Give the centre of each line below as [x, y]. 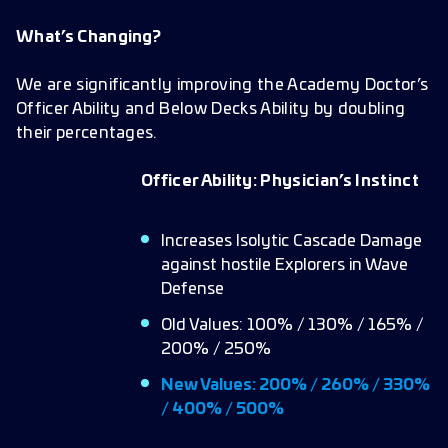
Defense [192, 289]
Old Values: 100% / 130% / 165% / [292, 325]
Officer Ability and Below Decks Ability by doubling [211, 109]
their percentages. [86, 133]
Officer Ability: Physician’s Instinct [280, 181]
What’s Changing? [89, 37]
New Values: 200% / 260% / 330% [295, 385]
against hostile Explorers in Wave [284, 265]
